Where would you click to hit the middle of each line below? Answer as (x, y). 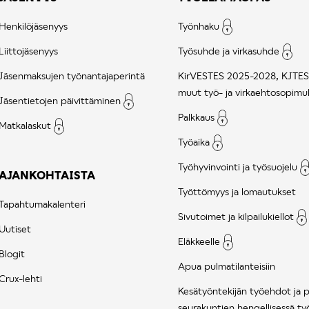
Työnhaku (199, 26)
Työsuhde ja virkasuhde (229, 50)
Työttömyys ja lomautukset (237, 191)
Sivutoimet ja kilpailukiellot (236, 216)
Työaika (194, 141)
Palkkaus (196, 117)
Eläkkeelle (199, 241)
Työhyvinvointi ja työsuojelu (238, 166)
